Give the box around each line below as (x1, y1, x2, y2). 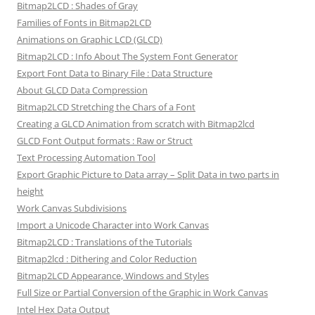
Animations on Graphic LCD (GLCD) (17, 33, 162, 46)
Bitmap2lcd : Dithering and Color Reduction (17, 252, 197, 266)
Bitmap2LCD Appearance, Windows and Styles (17, 269, 209, 283)
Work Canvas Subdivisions (17, 202, 127, 215)
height (17, 185, 44, 198)
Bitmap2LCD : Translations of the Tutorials (17, 236, 192, 249)
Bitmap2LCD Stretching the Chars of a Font (17, 101, 195, 114)
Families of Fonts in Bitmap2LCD (17, 16, 151, 30)
